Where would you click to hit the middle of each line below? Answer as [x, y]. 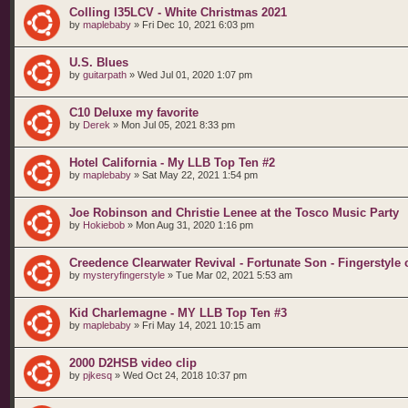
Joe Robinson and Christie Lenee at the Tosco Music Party [234, 213]
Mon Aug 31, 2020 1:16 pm [194, 225]
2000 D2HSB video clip [133, 363]
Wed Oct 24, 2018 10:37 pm [185, 375]
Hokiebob [104, 225]
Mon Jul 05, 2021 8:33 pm [178, 125]
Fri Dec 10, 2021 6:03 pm [198, 25]
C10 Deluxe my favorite [134, 112]
